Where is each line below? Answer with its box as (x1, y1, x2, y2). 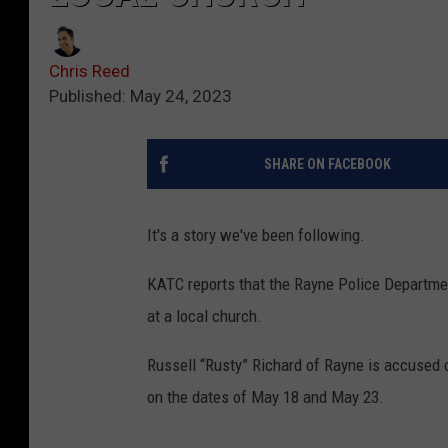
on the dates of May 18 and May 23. (147, 387, 384, 408)
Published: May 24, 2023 (49, 86, 232, 107)
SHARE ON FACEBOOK (263, 156, 391, 173)
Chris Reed (49, 61, 130, 82)
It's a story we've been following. (147, 225, 365, 246)
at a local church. (147, 306, 262, 327)
